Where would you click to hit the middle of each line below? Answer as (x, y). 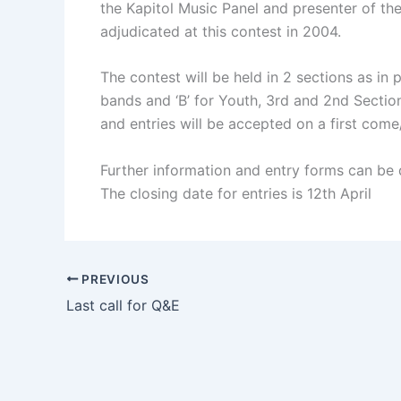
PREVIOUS (114, 279)
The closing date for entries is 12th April (236, 194)
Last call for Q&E (123, 305)
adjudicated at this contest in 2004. (221, 31)
